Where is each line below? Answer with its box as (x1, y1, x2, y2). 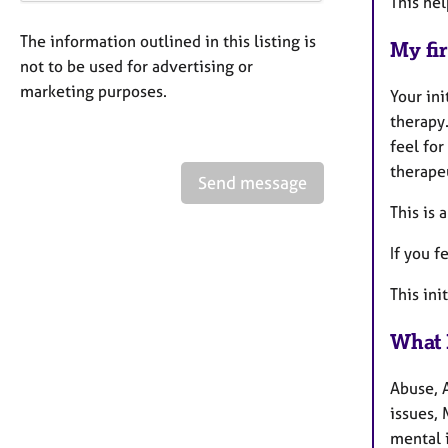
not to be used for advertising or (20, 55, 253, 76)
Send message (198, 171, 307, 193)
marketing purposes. (20, 80, 167, 101)
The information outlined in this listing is (20, 30, 316, 51)
